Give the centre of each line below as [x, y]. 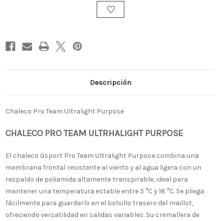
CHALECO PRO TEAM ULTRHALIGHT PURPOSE [94, 133]
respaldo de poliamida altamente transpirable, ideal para [97, 180]
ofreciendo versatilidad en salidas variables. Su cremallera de [102, 215]
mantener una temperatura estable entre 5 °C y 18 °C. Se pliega [105, 191]
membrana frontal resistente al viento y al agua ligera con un [103, 168]
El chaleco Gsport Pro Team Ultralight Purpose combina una [102, 156]
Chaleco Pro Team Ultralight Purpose [65, 111]
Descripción [110, 83]
